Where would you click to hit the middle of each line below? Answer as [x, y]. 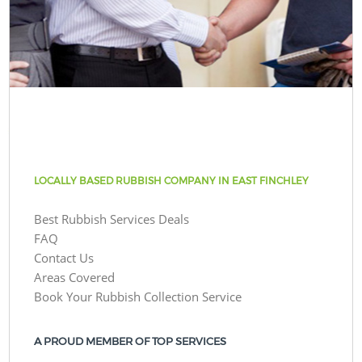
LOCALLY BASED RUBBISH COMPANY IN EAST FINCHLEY [172, 180]
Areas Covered [75, 277]
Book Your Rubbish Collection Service [138, 296]
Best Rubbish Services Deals [112, 219]
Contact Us [64, 257]
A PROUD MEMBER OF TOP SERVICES [130, 341]
